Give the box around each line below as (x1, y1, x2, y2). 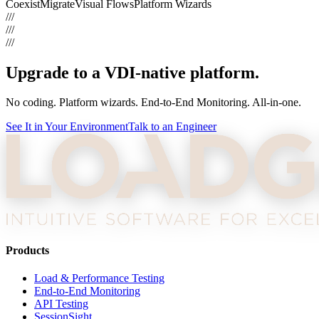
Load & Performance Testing (34, 271, 164, 284)
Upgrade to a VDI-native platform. (6, 63, 259, 82)
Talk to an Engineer (128, 120, 216, 133)
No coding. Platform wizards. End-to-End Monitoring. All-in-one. (6, 96, 301, 109)
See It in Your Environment (6, 120, 128, 133)
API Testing (34, 297, 88, 310)
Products (6, 244, 49, 256)
